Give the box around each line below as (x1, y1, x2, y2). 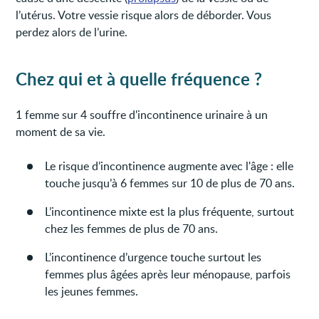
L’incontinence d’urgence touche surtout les (45, 249, 262, 265)
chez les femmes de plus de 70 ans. (45, 220, 219, 236)
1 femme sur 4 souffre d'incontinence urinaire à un (16, 106, 268, 122)
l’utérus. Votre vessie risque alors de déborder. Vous (16, 6, 272, 23)
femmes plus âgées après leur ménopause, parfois (45, 266, 291, 282)
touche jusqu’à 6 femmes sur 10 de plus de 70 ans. (45, 174, 296, 191)
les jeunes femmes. (45, 283, 139, 299)
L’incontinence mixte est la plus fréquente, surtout (45, 203, 295, 219)
